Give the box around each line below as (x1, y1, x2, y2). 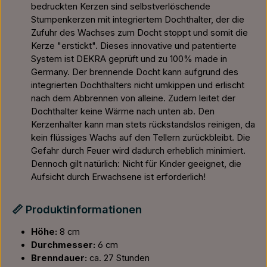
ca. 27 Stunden (87, 253, 150, 263)
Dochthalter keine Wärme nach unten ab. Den (31, 106, 215, 117)
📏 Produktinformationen (12, 203, 142, 216)
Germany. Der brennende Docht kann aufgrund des (31, 67, 238, 77)
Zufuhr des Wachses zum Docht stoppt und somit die (31, 27, 248, 38)
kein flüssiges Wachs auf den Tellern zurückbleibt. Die (31, 132, 250, 143)
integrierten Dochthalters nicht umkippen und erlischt (31, 80, 244, 91)
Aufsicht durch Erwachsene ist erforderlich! (31, 172, 206, 182)
